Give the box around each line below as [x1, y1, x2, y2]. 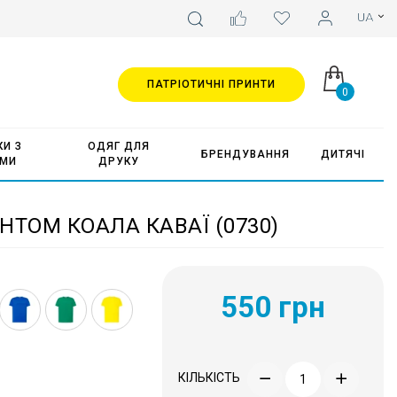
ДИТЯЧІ [320, 147, 365, 160]
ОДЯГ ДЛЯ [87, 140, 150, 152]
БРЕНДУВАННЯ [200, 147, 290, 160]
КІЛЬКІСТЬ [178, 370, 240, 385]
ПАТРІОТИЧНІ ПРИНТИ [147, 78, 276, 90]
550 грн [221, 289, 325, 324]
